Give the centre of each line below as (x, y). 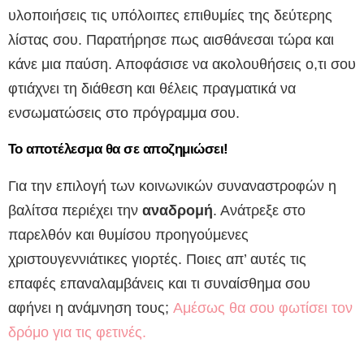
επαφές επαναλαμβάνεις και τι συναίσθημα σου (159, 284)
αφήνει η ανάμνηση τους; (91, 308)
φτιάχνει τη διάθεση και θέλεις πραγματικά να (152, 89)
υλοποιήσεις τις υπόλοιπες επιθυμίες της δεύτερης (170, 16)
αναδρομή (178, 211)
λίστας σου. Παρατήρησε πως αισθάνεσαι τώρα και (171, 40)
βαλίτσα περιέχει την (75, 211)
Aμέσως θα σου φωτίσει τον (263, 308)
